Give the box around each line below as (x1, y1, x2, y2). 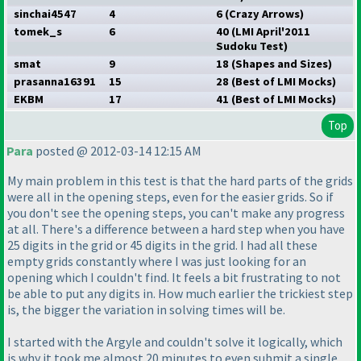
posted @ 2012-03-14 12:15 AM (33, 143, 201, 160)
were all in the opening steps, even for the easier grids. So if (7, 189, 334, 205)
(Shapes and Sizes (231, 56, 328, 72)
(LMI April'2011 (231, 24, 310, 39)
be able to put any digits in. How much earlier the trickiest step (7, 285, 353, 302)
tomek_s (14, 24, 62, 39)
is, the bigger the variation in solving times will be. (7, 301, 285, 318)
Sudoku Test (216, 39, 284, 54)
